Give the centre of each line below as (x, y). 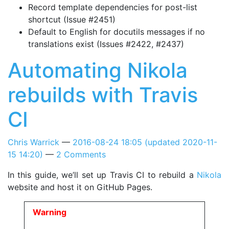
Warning (50, 212)
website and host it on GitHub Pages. (80, 187)
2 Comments (81, 154)
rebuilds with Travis (103, 95)
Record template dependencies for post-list (113, 7)
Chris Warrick (33, 142)
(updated (162, 142)
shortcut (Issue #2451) (72, 19)
